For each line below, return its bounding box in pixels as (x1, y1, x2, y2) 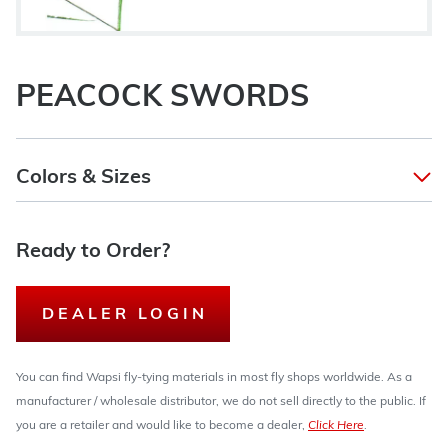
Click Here (308, 420, 364, 432)
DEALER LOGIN (42, 307, 208, 323)
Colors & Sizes (16, 168, 151, 188)
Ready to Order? (16, 242, 170, 262)
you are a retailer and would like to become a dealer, (16, 420, 308, 432)
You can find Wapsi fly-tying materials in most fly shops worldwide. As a (16, 372, 412, 384)
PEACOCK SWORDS (16, 83, 309, 114)
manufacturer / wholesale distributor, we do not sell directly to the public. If (16, 396, 426, 408)
